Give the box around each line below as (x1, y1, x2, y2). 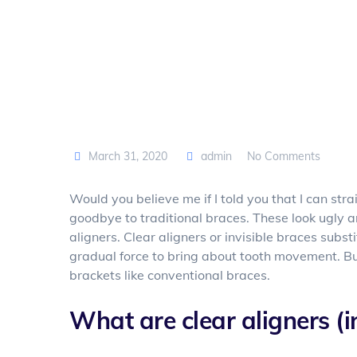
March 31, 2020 (88, 149, 167, 163)
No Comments (247, 149, 321, 163)
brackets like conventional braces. (69, 267, 270, 283)
